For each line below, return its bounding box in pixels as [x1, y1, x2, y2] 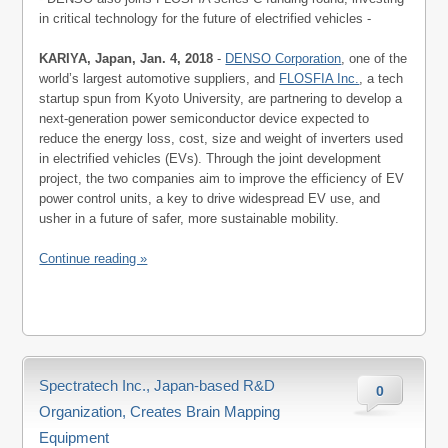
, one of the [341, 51, 408, 67]
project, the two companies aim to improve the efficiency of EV [39, 171, 405, 187]
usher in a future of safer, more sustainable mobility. [39, 211, 340, 227]
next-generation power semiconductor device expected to [39, 111, 370, 127]
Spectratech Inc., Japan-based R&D [39, 377, 276, 395]
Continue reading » [39, 251, 148, 267]
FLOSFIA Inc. [279, 71, 360, 87]
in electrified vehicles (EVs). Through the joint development [39, 151, 382, 167]
